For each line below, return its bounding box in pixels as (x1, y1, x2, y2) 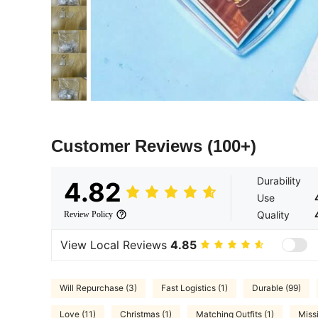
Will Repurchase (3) (60, 283, 137, 294)
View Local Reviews (60, 238, 170, 253)
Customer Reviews (51, 136, 207, 155)
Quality (257, 208, 290, 221)
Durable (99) (252, 283, 301, 294)
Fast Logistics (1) (161, 283, 228, 294)
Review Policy (64, 209, 113, 219)
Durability (257, 174, 301, 187)
